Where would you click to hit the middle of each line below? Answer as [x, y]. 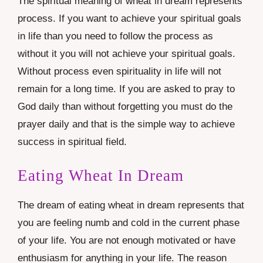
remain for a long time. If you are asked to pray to [126, 89]
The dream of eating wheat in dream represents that [131, 205]
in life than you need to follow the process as [115, 36]
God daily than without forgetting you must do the [125, 107]
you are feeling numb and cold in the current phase [129, 222]
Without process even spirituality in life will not [119, 72]
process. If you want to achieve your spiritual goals [129, 19]
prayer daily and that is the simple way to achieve [126, 124]
